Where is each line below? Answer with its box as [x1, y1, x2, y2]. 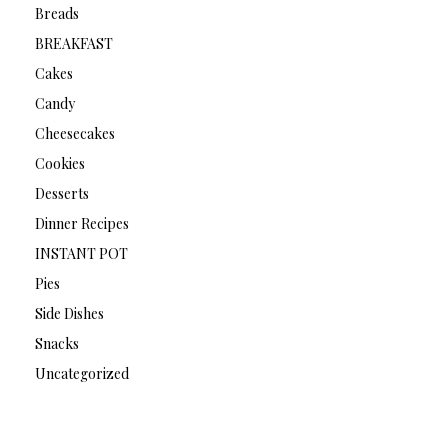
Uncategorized [34, 363, 129, 383]
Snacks [34, 333, 79, 353]
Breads [34, 3, 79, 23]
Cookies [34, 153, 85, 173]
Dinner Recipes [34, 213, 129, 233]
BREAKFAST [34, 33, 113, 53]
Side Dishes [34, 303, 104, 323]
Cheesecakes [34, 123, 115, 143]
